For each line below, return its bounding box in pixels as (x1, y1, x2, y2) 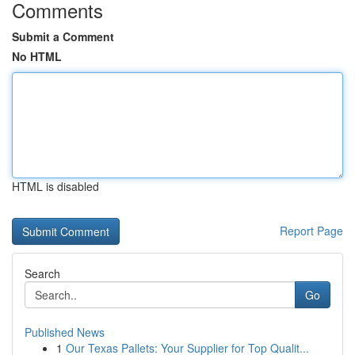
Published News (25, 324, 105, 340)
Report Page (280, 223, 343, 239)
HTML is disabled (12, 178, 99, 194)
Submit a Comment (12, 29, 114, 44)
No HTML (12, 48, 62, 64)
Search (25, 265, 60, 281)
